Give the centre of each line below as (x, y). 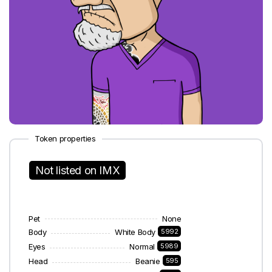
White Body (135, 232)
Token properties (65, 138)
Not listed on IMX (78, 170)
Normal (142, 246)
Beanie (148, 261)
